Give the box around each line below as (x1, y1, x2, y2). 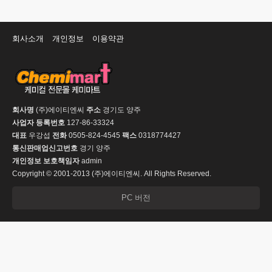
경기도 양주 (101, 106, 141, 115)
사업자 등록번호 (12, 118, 65, 127)
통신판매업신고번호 (12, 144, 78, 153)
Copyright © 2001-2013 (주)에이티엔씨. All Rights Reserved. (12, 169, 211, 178)
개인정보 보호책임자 (12, 157, 80, 166)
